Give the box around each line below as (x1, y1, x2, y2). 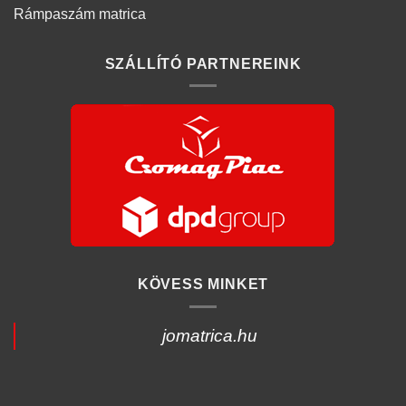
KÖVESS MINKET (137, 276, 269, 293)
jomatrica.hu (161, 325, 257, 345)
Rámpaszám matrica (14, 5, 146, 22)
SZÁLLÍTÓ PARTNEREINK (104, 55, 302, 72)
